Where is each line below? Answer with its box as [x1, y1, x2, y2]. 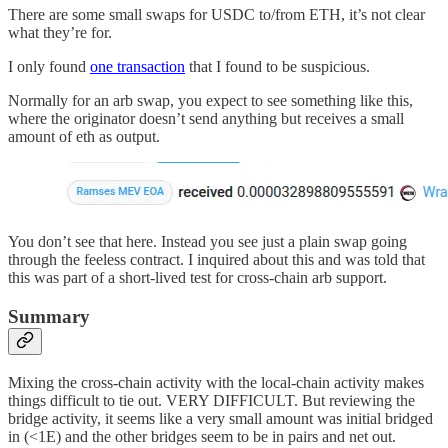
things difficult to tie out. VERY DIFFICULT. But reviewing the [8, 391, 415, 409]
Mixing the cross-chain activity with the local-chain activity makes [8, 373, 424, 391]
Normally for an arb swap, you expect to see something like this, [8, 92, 413, 110]
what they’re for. [8, 24, 112, 42]
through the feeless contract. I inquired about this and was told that [8, 251, 425, 269]
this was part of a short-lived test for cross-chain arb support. [8, 269, 387, 287]
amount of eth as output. [8, 128, 160, 146]
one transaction [90, 58, 185, 76]
